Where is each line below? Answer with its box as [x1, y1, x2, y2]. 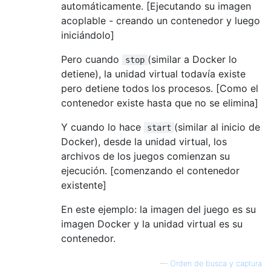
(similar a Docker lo [148, 53, 237, 65]
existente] [61, 178, 106, 191]
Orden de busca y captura [170, 258, 262, 268]
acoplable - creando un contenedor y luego [61, 14, 260, 27]
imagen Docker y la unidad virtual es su [61, 217, 243, 230]
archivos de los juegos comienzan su [61, 149, 230, 162]
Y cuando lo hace [61, 120, 144, 133]
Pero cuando [61, 53, 122, 65]
